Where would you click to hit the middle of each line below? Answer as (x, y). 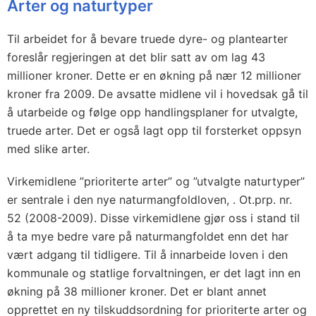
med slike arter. (48, 149)
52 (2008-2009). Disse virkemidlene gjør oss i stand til (153, 218)
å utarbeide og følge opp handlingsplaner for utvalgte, (152, 112)
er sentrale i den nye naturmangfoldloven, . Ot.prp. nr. (150, 200)
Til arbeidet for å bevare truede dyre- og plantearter (147, 39)
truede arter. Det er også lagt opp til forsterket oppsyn (154, 130)
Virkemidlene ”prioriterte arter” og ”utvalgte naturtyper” (156, 181)
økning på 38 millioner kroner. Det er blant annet (137, 291)
